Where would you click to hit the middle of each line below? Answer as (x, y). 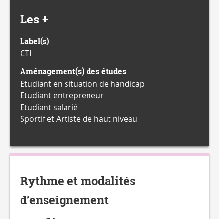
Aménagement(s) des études (73, 71)
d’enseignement (64, 200)
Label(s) (35, 41)
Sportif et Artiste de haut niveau (79, 119)
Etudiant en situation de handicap (82, 84)
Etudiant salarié (49, 107)
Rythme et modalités (78, 181)
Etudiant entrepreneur (62, 95)
